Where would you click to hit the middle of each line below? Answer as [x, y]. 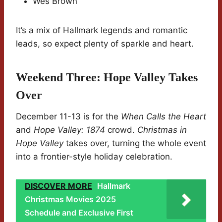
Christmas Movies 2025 [70, 199]
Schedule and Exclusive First [79, 213]
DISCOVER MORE [58, 186]
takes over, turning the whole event [135, 143]
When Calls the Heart [164, 117]
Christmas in [162, 130]
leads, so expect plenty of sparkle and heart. [105, 44]
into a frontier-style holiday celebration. [94, 157]
